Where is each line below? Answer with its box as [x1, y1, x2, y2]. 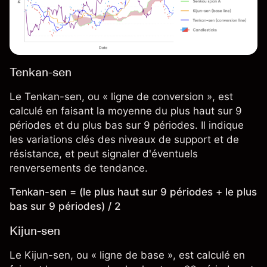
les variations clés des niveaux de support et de [10, 133, 239, 146]
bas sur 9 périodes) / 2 [10, 200, 120, 213]
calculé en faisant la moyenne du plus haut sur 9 [10, 105, 242, 117]
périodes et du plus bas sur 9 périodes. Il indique [10, 119, 244, 132]
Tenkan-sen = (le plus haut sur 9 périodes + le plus [10, 186, 257, 198]
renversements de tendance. [10, 162, 148, 175]
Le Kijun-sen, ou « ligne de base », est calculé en [10, 249, 245, 262]
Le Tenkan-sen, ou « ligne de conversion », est [10, 91, 233, 103]
